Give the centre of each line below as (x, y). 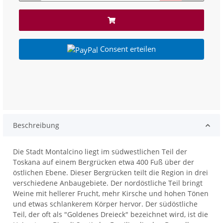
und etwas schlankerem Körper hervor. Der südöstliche (106, 204)
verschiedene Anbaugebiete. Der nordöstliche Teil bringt (108, 183)
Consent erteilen (128, 49)
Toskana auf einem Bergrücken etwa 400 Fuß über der (104, 162)
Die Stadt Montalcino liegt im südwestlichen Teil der (100, 152)
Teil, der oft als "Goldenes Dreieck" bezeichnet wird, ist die (111, 215)
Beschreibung (36, 125)
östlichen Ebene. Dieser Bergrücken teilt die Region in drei (111, 173)
